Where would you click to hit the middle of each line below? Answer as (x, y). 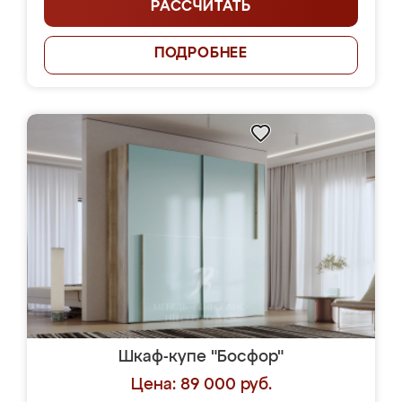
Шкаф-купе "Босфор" (201, 357)
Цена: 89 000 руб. (201, 385)
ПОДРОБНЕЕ (201, 54)
